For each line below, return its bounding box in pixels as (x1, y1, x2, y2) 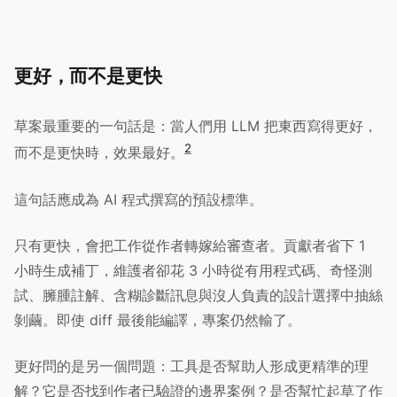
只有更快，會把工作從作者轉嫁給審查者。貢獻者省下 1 (14, 236, 365, 254)
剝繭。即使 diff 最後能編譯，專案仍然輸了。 (14, 310, 301, 329)
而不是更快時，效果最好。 (14, 144, 184, 162)
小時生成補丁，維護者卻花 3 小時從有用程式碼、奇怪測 (14, 261, 372, 279)
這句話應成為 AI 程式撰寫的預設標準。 (14, 190, 263, 208)
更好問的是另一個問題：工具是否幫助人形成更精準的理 (14, 356, 369, 375)
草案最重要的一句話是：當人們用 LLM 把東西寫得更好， (14, 117, 378, 136)
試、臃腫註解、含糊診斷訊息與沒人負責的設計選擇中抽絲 (14, 285, 383, 304)
